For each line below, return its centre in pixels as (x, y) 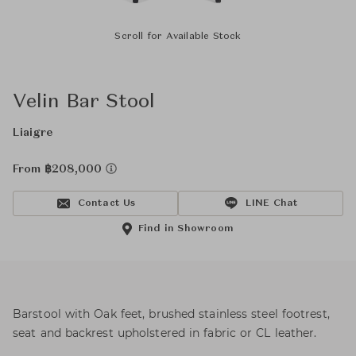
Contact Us (106, 203)
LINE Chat (272, 203)
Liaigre (33, 133)
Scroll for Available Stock (178, 37)
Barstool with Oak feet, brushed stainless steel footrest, (171, 314)
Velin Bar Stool (84, 103)
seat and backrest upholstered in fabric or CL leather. (165, 333)
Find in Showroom (186, 229)
